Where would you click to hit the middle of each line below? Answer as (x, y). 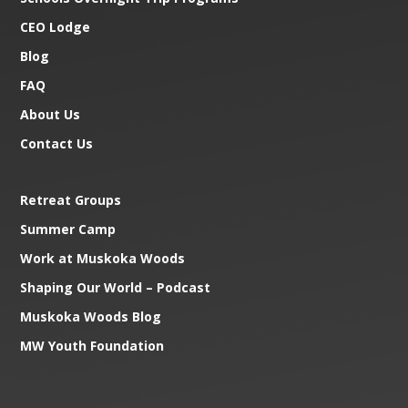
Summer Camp (68, 229)
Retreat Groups (71, 200)
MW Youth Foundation (92, 346)
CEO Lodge (56, 27)
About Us (51, 115)
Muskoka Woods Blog (91, 317)
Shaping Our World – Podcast (116, 288)
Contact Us (57, 144)
